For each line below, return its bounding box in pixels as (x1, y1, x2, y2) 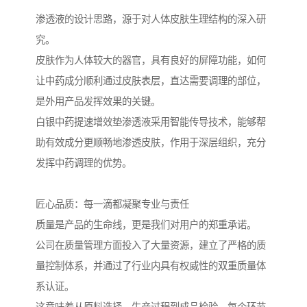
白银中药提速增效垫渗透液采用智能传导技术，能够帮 (36, 116, 266, 128)
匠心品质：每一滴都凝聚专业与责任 (36, 199, 189, 210)
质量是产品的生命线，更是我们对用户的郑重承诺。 (36, 219, 256, 231)
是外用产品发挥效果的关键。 (36, 96, 160, 108)
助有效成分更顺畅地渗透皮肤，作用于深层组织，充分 (36, 137, 266, 149)
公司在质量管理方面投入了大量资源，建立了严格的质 (36, 240, 266, 251)
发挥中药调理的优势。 (36, 158, 132, 169)
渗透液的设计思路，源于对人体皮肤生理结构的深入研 (36, 14, 266, 25)
